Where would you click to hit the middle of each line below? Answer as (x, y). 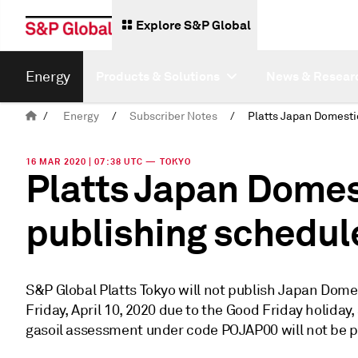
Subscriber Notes (173, 116)
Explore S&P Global (193, 25)
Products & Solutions (157, 76)
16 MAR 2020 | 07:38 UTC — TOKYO (109, 161)
